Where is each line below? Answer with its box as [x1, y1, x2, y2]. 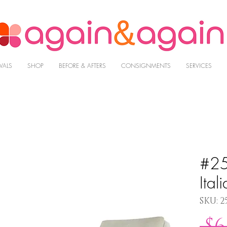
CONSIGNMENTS [121, 61, 171, 70]
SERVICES [186, 61, 212, 70]
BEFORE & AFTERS [59, 61, 106, 70]
